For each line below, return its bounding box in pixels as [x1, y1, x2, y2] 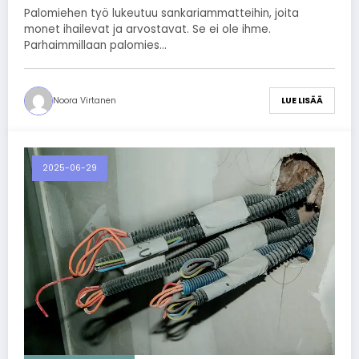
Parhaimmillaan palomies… [24, 37, 167, 53]
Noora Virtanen [53, 94, 116, 107]
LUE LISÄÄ [281, 95, 323, 107]
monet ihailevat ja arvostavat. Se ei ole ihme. [24, 21, 271, 37]
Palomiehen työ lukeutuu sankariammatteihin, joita [24, 5, 299, 21]
